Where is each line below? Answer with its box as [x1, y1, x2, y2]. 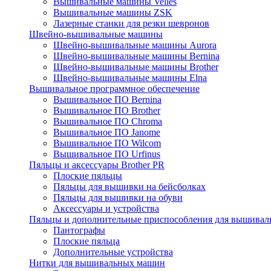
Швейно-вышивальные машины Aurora [53, 40, 217, 50]
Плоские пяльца [53, 236, 120, 246]
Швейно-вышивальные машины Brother [53, 62, 218, 72]
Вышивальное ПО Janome [53, 127, 160, 137]
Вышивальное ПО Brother [53, 105, 160, 116]
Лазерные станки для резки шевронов [53, 18, 209, 28]
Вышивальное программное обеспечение [29, 83, 200, 94]
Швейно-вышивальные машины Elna [53, 73, 207, 83]
